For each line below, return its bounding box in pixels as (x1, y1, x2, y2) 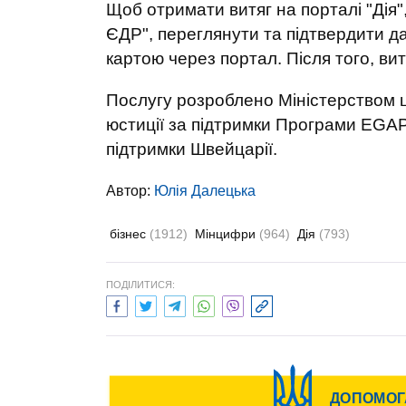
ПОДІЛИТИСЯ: (106, 279, 175, 290)
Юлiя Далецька (154, 183, 256, 198)
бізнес (110, 227, 150, 241)
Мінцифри (195, 227, 259, 241)
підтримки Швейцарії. (106, 140, 277, 159)
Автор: (106, 183, 154, 198)
